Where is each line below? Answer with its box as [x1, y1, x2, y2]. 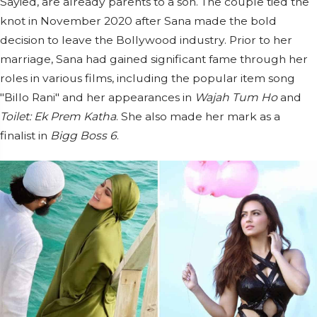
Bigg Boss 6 [50, 129, 117, 143]
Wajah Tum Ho [195, 91, 277, 105]
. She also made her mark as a [116, 110, 280, 124]
